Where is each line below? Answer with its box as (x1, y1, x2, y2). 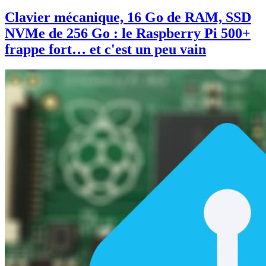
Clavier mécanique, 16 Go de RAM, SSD (5, 9, 251, 26)
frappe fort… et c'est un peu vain (5, 42, 206, 58)
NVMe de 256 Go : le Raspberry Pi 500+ (5, 26, 251, 42)
